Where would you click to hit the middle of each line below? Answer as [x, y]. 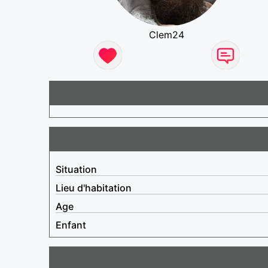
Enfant [71, 225]
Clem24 [167, 34]
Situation [76, 169]
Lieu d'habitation [94, 188]
